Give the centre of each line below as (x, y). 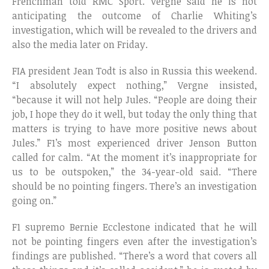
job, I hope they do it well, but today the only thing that (134, 114)
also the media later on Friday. (80, 45)
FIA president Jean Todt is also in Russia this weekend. (134, 71)
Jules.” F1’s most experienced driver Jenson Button (134, 143)
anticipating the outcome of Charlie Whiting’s (134, 16)
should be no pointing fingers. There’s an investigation (134, 186)
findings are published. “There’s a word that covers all (134, 256)
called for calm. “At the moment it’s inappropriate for (134, 158)
